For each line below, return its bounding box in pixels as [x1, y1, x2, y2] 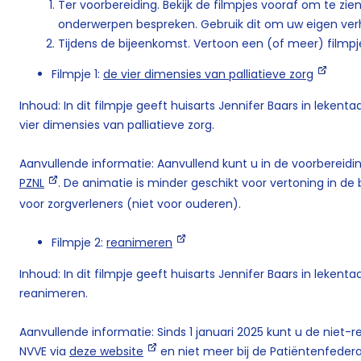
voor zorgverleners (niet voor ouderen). [19, 195, 241, 212]
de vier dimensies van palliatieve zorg [103, 66, 313, 83]
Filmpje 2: [52, 234, 106, 251]
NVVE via [19, 342, 69, 359]
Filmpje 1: [52, 66, 103, 83]
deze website [69, 342, 143, 359]
